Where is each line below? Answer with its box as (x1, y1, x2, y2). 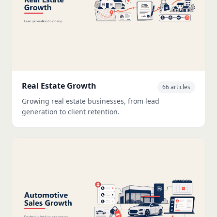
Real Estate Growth (22, 80, 96, 92)
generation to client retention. (22, 107, 120, 117)
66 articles (162, 83, 190, 92)
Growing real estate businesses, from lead (22, 96, 159, 106)
